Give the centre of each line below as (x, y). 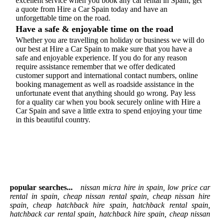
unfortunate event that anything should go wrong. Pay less (106, 93)
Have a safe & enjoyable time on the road (95, 29)
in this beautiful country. (53, 119)
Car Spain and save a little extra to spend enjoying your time (109, 110)
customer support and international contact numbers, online (107, 75)
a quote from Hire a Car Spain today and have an (92, 9)
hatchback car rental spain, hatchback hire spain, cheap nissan (110, 214)
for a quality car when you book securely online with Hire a (108, 102)
